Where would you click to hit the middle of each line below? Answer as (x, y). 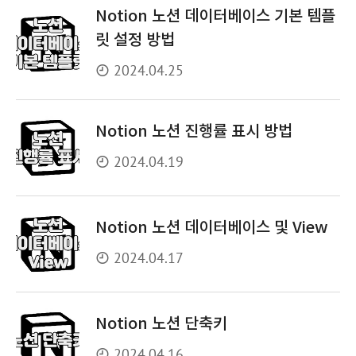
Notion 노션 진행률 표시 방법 (194, 132)
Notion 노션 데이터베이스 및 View (212, 228)
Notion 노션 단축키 (161, 324)
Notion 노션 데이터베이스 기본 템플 (215, 16)
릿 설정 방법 (135, 40)
